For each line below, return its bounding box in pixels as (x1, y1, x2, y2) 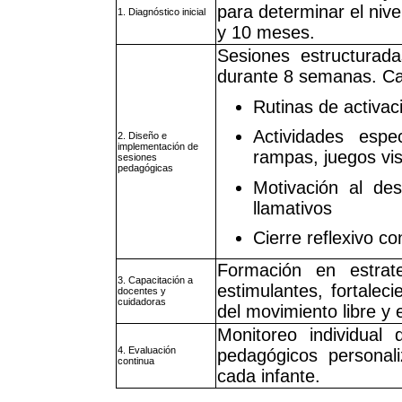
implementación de (118, 141, 198, 153)
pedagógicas (118, 162, 173, 174)
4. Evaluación (118, 345, 176, 356)
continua (118, 355, 154, 367)
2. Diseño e (118, 130, 167, 142)
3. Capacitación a (118, 275, 193, 286)
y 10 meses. (217, 22, 315, 43)
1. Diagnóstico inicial (118, 6, 205, 18)
